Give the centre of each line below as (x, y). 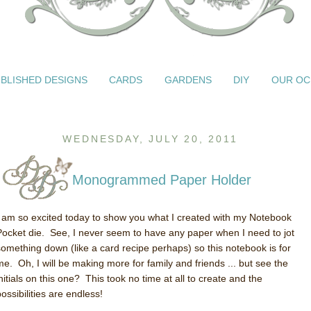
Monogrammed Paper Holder (162, 180)
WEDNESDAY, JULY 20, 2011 (150, 139)
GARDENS (188, 79)
